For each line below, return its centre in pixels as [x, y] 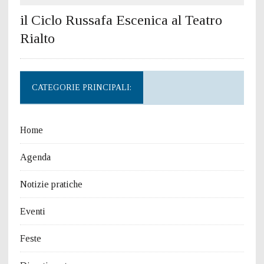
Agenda [35, 157]
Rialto [37, 38]
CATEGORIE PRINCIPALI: [81, 87]
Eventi [32, 211]
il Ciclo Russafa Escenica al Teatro [121, 20]
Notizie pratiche [51, 184]
